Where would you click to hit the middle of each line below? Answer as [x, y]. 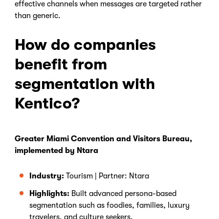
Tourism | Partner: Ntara [108, 176]
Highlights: [50, 194]
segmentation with [85, 84]
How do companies [85, 45]
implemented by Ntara [56, 151]
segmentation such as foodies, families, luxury [109, 205]
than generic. [39, 16]
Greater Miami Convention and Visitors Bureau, [103, 139]
